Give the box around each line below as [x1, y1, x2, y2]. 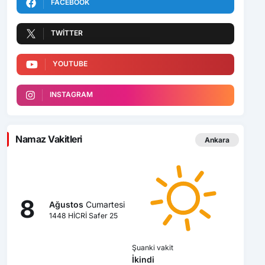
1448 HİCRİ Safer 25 [49, 211, 118, 220]
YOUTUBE [52, 59, 88, 68]
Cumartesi [83, 199, 125, 209]
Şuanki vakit [131, 243, 173, 252]
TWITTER [51, 28, 83, 37]
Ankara [205, 135, 230, 145]
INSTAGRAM [49, 89, 93, 99]
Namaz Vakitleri [15, 132, 82, 145]
